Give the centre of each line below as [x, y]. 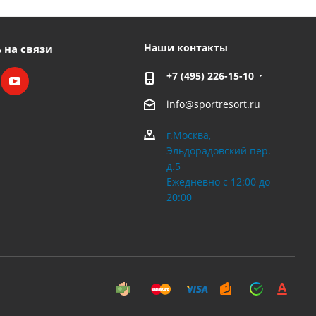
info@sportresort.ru [213, 104]
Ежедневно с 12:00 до [218, 182]
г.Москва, [188, 135]
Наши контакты [186, 48]
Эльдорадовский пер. [218, 151]
